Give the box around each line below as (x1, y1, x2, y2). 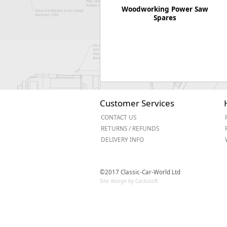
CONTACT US (101, 113, 136, 121)
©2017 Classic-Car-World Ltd (100, 168, 180, 176)
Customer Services (100, 97, 174, 109)
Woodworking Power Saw (122, 5, 208, 14)
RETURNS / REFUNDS (101, 124, 159, 132)
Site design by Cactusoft (100, 177, 158, 184)
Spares (154, 13, 176, 22)
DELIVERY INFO (101, 135, 144, 143)
